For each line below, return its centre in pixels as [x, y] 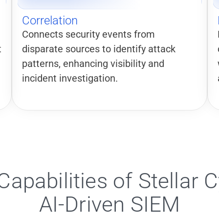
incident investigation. [70, 78]
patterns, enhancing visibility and [93, 64]
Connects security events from [88, 34]
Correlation [50, 21]
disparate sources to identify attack [99, 49]
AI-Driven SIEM [109, 204]
